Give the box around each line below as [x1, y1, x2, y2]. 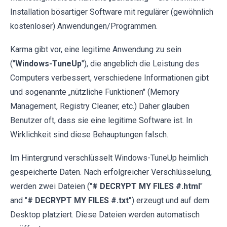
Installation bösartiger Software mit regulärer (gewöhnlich [10, 7, 213, 17]
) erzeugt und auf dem [132, 196, 209, 205]
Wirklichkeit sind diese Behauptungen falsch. [10, 130, 168, 139]
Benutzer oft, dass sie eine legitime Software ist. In [10, 116, 193, 125]
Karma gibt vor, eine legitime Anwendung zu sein [10, 45, 181, 54]
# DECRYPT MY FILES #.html [92, 181, 200, 191]
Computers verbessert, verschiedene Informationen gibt [10, 73, 209, 83]
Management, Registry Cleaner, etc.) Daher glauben [10, 101, 190, 111]
